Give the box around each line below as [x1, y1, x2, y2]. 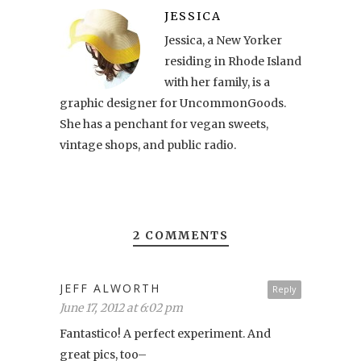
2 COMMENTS [132, 227, 229, 243]
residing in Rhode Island [164, 53, 301, 68]
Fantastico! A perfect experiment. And [60, 326, 271, 341]
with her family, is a [164, 74, 270, 89]
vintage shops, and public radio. [60, 137, 236, 152]
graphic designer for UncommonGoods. [60, 95, 286, 110]
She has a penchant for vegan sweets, [60, 116, 268, 131]
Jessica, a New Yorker [164, 32, 282, 48]
